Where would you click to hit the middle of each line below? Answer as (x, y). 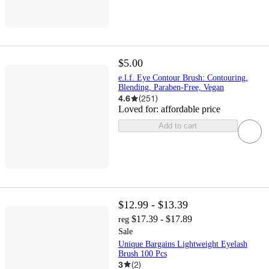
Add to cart (178, 126)
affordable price (190, 109)
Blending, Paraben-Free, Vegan (171, 88)
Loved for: (139, 109)
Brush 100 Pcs (142, 253)
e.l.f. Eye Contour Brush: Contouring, (183, 78)
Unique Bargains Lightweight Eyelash (183, 244)
